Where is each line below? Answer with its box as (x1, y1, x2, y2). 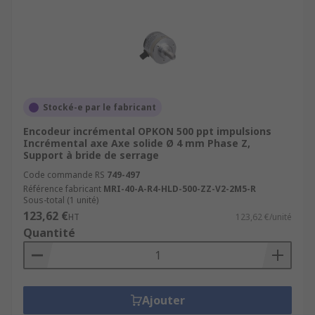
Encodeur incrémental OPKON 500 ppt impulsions (23, 124, 271, 138)
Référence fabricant (23, 183, 101, 195)
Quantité (23, 225, 75, 240)
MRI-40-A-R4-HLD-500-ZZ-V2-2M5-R (103, 183, 256, 195)
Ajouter (141, 292, 185, 308)
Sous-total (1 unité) (23, 194, 98, 206)
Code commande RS (23, 169, 105, 181)
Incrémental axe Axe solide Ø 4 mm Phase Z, (23, 136, 250, 150)
